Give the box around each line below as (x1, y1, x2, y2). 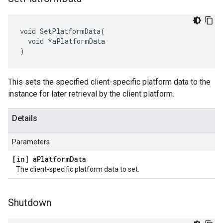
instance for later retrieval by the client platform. (8, 89, 174, 99)
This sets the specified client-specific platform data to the (8, 77, 211, 87)
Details (12, 113, 37, 123)
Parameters (12, 138, 50, 146)
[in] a (12, 154, 37, 164)
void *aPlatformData (20, 36, 105, 46)
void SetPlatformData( (20, 26, 105, 36)
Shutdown (8, 197, 51, 209)
